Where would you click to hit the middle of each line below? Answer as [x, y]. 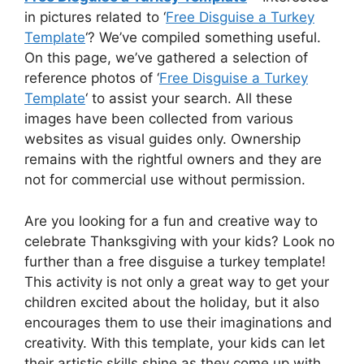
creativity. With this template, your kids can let [175, 342]
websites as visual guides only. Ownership [162, 139]
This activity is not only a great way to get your [177, 282]
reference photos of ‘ [92, 78]
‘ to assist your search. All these [189, 98]
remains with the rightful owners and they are [173, 159]
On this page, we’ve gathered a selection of [166, 58]
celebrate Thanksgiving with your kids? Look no [180, 241]
